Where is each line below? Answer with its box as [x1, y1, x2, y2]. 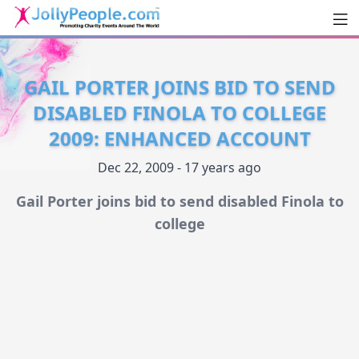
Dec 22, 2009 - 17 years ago [98, 159, 261, 177]
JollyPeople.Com [11, 32, 183, 58]
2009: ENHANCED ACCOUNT [48, 125, 311, 152]
